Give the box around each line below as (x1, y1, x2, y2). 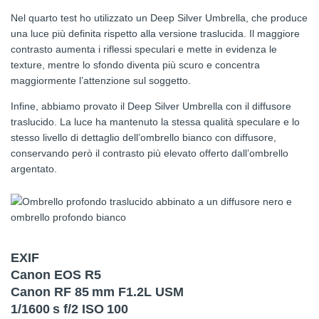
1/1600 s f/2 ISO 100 (11, 302, 128, 317)
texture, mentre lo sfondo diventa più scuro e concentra (11, 59, 260, 71)
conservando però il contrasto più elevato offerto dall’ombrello (11, 147, 288, 159)
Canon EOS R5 (11, 268, 101, 283)
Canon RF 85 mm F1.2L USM (11, 285, 184, 300)
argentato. (11, 163, 57, 175)
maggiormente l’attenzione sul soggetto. (11, 75, 191, 87)
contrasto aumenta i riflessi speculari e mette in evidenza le (11, 43, 277, 56)
